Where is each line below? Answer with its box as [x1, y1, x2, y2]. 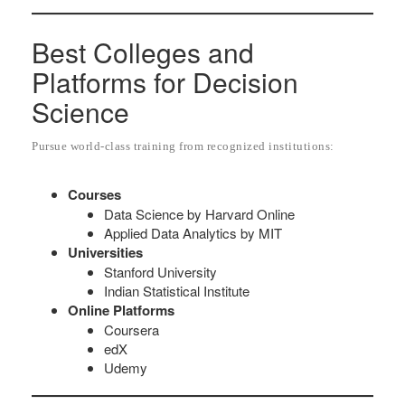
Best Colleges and [32, 32, 254, 71]
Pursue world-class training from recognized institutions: [32, 138, 334, 153]
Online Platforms [68, 299, 174, 320]
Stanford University [104, 261, 217, 281]
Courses [68, 184, 121, 204]
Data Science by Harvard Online [104, 203, 295, 223]
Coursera [104, 319, 159, 339]
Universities [68, 241, 143, 262]
